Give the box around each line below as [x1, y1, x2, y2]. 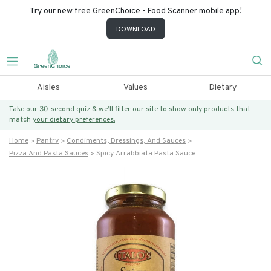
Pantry [36, 136, 59, 146]
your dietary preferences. [33, 115, 115, 125]
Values [123, 82, 148, 93]
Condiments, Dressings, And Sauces [67, 136, 186, 146]
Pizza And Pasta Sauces [9, 149, 88, 158]
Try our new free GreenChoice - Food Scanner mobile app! [29, 6, 242, 16]
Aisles [36, 82, 60, 93]
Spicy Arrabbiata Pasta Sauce [96, 149, 195, 158]
